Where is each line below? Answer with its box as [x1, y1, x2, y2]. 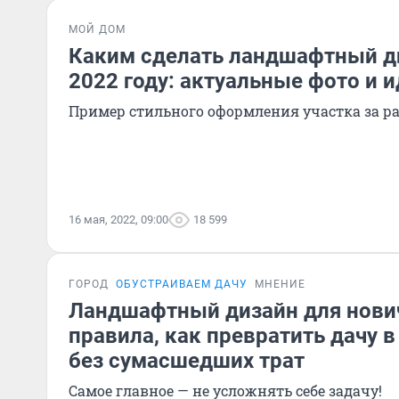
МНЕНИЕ [255, 278, 305, 290]
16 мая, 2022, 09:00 [69, 213, 168, 226]
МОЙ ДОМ [69, 23, 126, 36]
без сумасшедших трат [69, 348, 305, 373]
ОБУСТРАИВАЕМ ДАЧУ [116, 278, 248, 290]
